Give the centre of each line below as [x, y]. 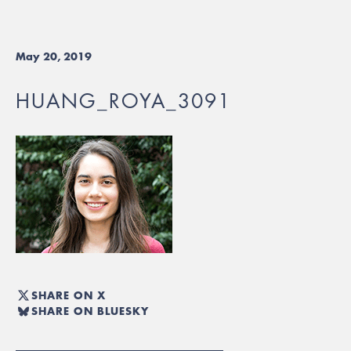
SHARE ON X [69, 295]
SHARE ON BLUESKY [90, 311]
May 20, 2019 [54, 56]
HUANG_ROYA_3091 [123, 101]
